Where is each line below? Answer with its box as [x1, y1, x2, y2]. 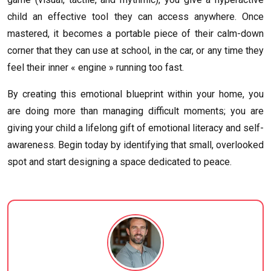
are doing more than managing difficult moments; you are [7, 105, 264, 117]
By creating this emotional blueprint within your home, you [7, 88, 264, 100]
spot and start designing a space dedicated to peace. [7, 156, 232, 168]
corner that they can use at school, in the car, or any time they [7, 45, 264, 57]
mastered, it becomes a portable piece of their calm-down [7, 28, 264, 40]
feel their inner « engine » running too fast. [7, 62, 184, 74]
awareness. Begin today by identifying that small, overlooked [7, 139, 264, 151]
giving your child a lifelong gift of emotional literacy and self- [7, 122, 264, 134]
